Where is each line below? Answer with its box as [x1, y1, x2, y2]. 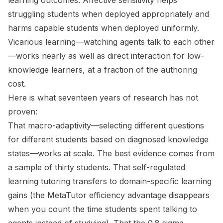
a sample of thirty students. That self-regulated [8, 162, 185, 173]
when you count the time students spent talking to [8, 204, 197, 215]
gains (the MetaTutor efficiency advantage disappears [8, 190, 210, 201]
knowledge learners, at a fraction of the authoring [8, 65, 197, 75]
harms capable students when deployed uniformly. [8, 23, 199, 33]
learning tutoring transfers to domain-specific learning [8, 176, 212, 187]
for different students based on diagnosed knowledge [8, 134, 209, 145]
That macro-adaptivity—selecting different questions [8, 120, 204, 131]
